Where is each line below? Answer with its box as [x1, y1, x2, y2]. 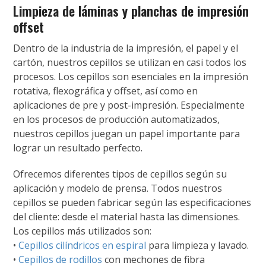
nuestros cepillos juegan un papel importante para [13, 127, 240, 141]
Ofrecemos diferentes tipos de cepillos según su [13, 167, 227, 181]
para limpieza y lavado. [146, 239, 249, 252]
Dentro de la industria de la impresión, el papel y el [13, 42, 239, 55]
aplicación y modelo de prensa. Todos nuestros [13, 182, 223, 195]
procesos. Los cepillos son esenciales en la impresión [13, 70, 249, 84]
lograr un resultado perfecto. [13, 141, 143, 155]
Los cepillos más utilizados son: [13, 224, 152, 238]
